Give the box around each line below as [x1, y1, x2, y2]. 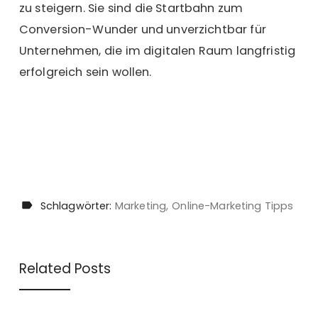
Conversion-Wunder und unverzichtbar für [18, 21, 266, 38]
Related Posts [18, 259, 111, 279]
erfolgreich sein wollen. [18, 64, 152, 81]
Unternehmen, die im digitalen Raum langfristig [18, 43, 296, 60]
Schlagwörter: [40, 198, 115, 213]
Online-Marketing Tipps [172, 198, 294, 213]
